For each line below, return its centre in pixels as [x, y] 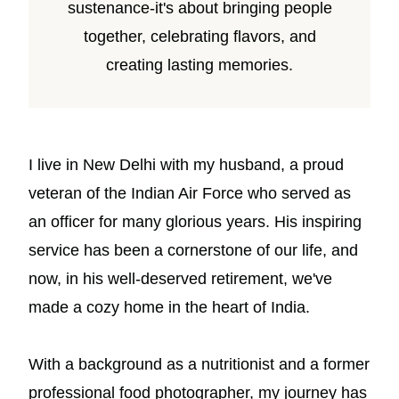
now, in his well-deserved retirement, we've [180, 279]
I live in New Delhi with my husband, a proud [186, 165]
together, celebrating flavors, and [199, 37]
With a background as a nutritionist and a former [199, 364]
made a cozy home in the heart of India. [169, 307]
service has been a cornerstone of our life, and [193, 250]
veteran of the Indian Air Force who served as [190, 193]
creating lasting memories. [199, 65]
